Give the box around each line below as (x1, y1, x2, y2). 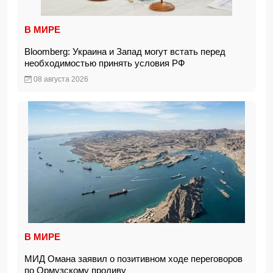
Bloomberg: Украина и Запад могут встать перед (24, 46, 225, 57)
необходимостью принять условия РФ (24, 58, 190, 68)
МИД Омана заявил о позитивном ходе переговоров (24, 253, 243, 264)
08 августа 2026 (32, 75, 88, 83)
